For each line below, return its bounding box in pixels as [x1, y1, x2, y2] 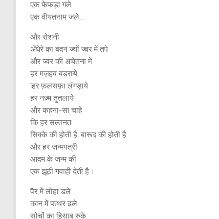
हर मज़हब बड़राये [30, 68, 77, 78]
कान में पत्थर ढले [30, 198, 77, 208]
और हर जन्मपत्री [30, 142, 77, 152]
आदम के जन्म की [30, 154, 76, 164]
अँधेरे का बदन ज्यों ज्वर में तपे [30, 44, 108, 54]
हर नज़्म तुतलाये [30, 93, 74, 103]
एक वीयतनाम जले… [30, 12, 85, 22]
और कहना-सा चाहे [30, 105, 82, 115]
